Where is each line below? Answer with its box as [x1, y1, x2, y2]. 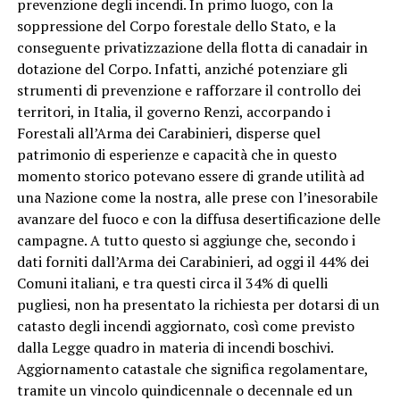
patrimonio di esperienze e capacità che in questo [16, 145, 337, 165]
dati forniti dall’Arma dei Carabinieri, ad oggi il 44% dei [16, 252, 369, 272]
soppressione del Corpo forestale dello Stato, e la [16, 16, 336, 37]
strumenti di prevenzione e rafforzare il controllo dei [16, 80, 361, 101]
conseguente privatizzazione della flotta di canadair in [16, 37, 368, 58]
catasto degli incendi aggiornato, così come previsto [16, 316, 354, 337]
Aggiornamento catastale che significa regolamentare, [16, 359, 368, 379]
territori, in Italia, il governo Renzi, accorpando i [16, 102, 330, 122]
